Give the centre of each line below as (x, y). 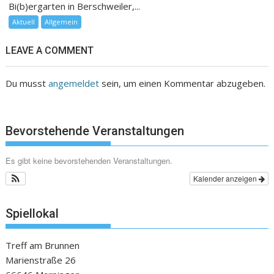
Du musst (27, 83)
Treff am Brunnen (43, 246)
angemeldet (74, 83)
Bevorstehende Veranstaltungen (95, 131)
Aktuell (24, 21)
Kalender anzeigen (226, 178)
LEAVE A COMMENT (50, 50)
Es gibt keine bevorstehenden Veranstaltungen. (89, 160)
